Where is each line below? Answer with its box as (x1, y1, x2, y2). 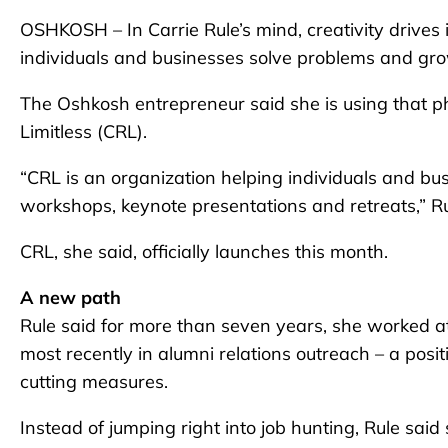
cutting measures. (20, 369, 168, 393)
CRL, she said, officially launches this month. (20, 239, 388, 263)
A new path (20, 285, 121, 309)
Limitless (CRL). (20, 119, 147, 143)
